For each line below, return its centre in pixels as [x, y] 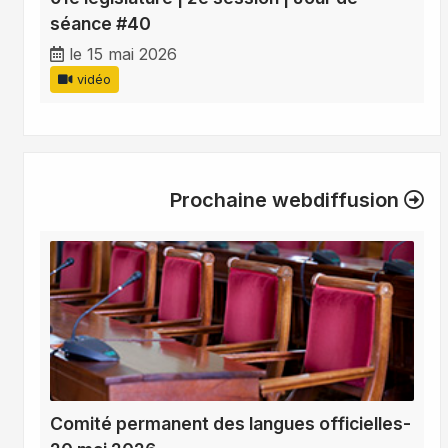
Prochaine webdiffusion [287, 200]
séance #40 [100, 24]
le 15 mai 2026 [123, 54]
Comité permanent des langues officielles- [230, 424]
